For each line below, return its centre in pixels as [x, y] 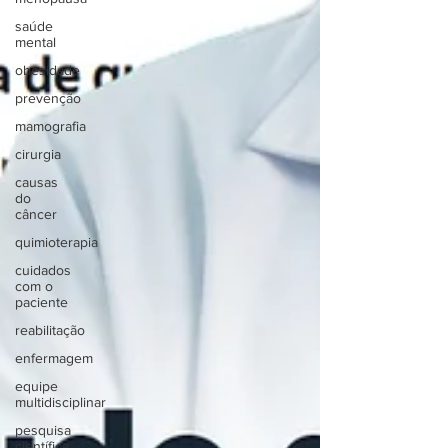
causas [36, 182]
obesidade [47, 70]
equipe [36, 386]
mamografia [50, 126]
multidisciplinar [60, 402]
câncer [36, 214]
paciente [41, 302]
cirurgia [38, 154]
